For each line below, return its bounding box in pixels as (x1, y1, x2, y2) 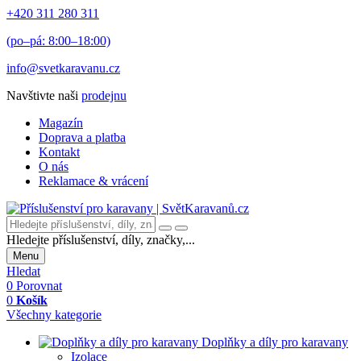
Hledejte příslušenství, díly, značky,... (6, 233, 195, 247)
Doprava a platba (39, 131, 126, 144)
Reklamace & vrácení (39, 174, 148, 188)
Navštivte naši (6, 89, 81, 102)
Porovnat (16, 279, 62, 293)
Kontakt (39, 145, 80, 159)
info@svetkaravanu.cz (6, 61, 120, 75)
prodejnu (81, 89, 127, 102)
